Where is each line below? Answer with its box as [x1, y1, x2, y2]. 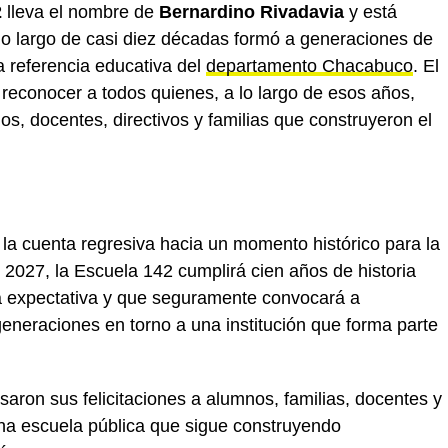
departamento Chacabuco [206, 56, 413, 77]
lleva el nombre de [2, 2, 159, 23]
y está [344, 2, 397, 23]
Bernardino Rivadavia [159, 2, 344, 23]
